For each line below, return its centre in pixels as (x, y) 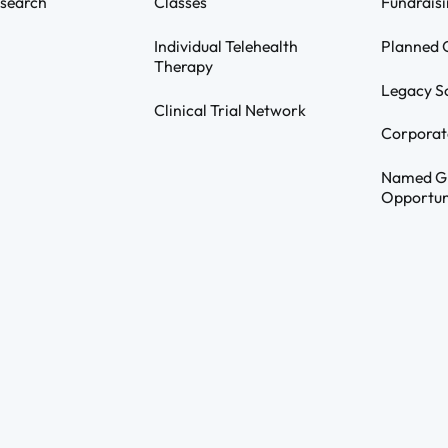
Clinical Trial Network (229, 109)
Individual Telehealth (225, 45)
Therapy (183, 65)
